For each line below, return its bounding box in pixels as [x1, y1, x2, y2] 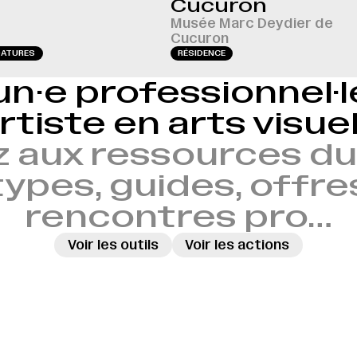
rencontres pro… [25, 198, 332, 234]
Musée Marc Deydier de [170, 15, 333, 32]
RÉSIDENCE [177, 48, 226, 59]
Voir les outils [67, 237, 159, 253]
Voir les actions [185, 237, 290, 253]
